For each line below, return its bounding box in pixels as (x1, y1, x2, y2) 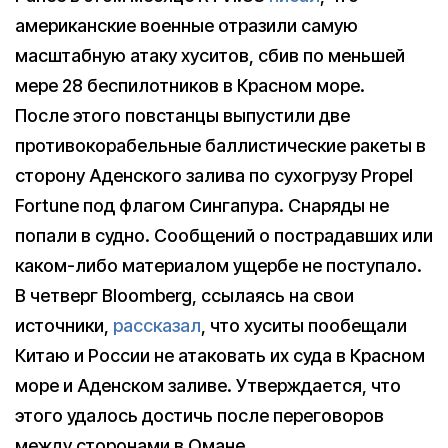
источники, (15, 315, 113, 337)
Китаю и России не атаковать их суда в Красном (15, 345, 425, 367)
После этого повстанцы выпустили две (15, 105, 350, 127)
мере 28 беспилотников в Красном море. (15, 75, 365, 97)
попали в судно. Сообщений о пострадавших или (15, 225, 433, 247)
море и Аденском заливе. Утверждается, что (15, 375, 401, 397)
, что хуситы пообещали (201, 315, 407, 337)
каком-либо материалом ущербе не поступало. (15, 255, 422, 277)
